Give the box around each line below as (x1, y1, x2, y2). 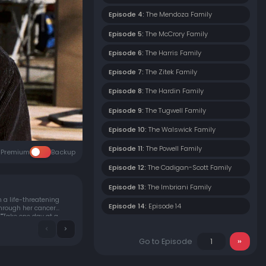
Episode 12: (109, 163, 146, 173)
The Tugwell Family (145, 105, 206, 115)
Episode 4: (109, 9, 144, 20)
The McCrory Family (145, 28, 208, 39)
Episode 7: (109, 67, 144, 77)
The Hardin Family (145, 86, 204, 96)
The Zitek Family (145, 67, 197, 77)
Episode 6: (109, 47, 144, 58)
